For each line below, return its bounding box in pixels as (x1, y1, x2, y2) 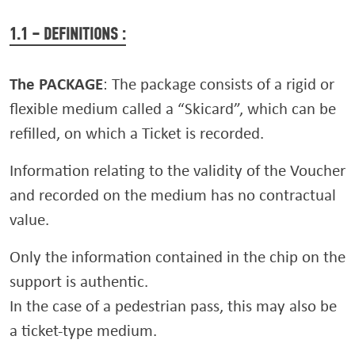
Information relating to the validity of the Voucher (10, 159, 345, 181)
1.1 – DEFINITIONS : (10, 24, 126, 44)
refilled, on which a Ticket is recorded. (10, 122, 264, 143)
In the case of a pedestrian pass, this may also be (10, 295, 337, 316)
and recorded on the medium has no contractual (10, 184, 336, 205)
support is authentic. (10, 270, 148, 292)
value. (10, 208, 49, 230)
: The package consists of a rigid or (103, 73, 334, 94)
